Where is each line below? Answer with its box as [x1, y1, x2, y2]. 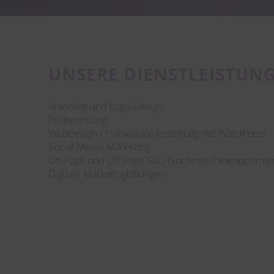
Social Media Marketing [48, 139, 150, 154]
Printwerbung [48, 113, 107, 127]
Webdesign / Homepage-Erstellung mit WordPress [48, 126, 265, 140]
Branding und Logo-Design [48, 99, 163, 113]
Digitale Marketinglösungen [48, 166, 166, 180]
